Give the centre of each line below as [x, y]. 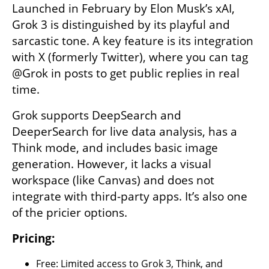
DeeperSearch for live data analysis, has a [125, 132]
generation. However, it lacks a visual [112, 164]
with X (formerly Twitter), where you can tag [130, 57]
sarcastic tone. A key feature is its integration [133, 41]
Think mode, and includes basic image [115, 148]
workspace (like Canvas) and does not [113, 180]
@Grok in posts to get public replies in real [126, 74]
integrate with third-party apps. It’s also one [130, 197]
